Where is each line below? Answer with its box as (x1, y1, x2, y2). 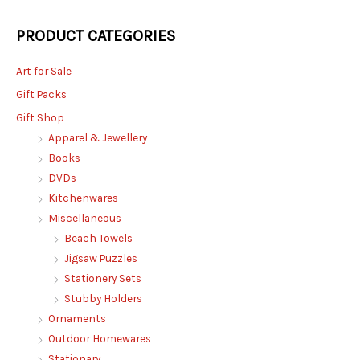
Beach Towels (64, 231, 133, 245)
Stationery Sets (64, 272, 141, 285)
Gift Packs (16, 88, 67, 101)
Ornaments (48, 312, 106, 325)
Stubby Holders (64, 292, 142, 305)
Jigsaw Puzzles (64, 252, 137, 265)
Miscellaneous (48, 211, 121, 225)
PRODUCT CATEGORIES (16, 27, 175, 46)
